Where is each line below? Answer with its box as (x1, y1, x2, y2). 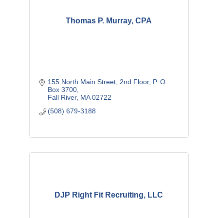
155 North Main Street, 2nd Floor (48, 78, 149, 86)
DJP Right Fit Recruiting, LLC (54, 191, 163, 200)
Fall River (48, 93, 77, 102)
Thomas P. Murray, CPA (66, 17, 152, 25)
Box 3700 (48, 86, 77, 94)
